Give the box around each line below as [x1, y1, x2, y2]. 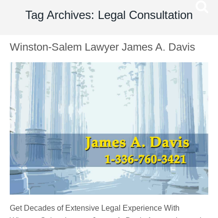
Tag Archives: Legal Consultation [25, 8, 193, 21]
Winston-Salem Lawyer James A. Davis [10, 41, 195, 53]
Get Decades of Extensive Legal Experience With [10, 204, 180, 213]
